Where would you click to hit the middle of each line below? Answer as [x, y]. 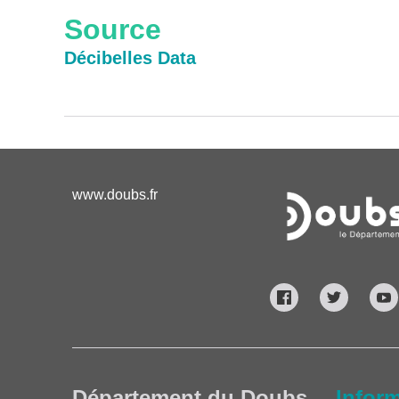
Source [113, 29]
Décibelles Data [130, 58]
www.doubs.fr [114, 195]
